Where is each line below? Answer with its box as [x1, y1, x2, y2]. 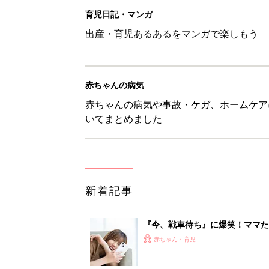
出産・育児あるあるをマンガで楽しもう [85, 26, 258, 40]
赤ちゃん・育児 [154, 234, 196, 243]
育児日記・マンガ [85, 8, 153, 20]
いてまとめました [85, 112, 162, 125]
